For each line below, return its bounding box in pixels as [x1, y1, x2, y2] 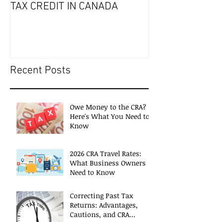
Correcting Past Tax [70, 191, 133, 201]
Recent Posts [10, 64, 71, 78]
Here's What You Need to [70, 111, 150, 121]
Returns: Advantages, [70, 200, 138, 210]
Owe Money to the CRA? [70, 102, 146, 112]
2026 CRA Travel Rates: [70, 149, 141, 159]
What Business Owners [70, 158, 146, 168]
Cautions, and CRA [70, 210, 129, 220]
